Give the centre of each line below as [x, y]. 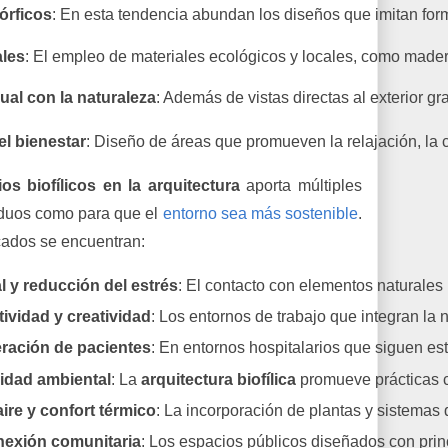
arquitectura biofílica [218, 379]
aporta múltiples [301, 185]
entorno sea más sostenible [260, 213]
